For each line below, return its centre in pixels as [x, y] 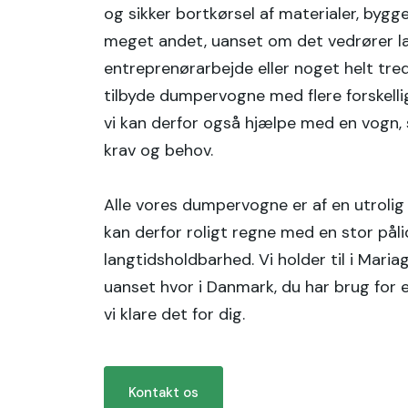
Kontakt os [164, 392]
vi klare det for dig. [175, 314]
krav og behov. [159, 150]
